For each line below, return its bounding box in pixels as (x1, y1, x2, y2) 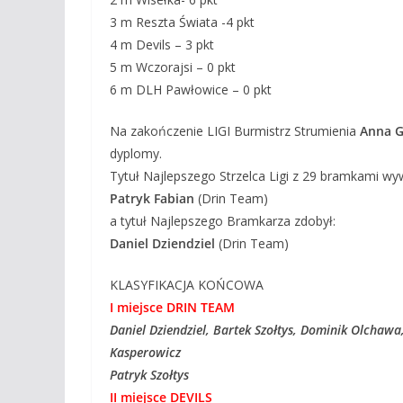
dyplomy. (110, 145, 162, 162)
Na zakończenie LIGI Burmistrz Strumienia (110, 122, 360, 139)
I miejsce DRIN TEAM (110, 299, 235, 316)
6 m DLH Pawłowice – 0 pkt (110, 81, 272, 98)
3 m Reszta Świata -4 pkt (110, 13, 255, 31)
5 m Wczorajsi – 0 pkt (110, 58, 236, 76)
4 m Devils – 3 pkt (110, 36, 214, 53)
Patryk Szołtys (110, 366, 189, 383)
